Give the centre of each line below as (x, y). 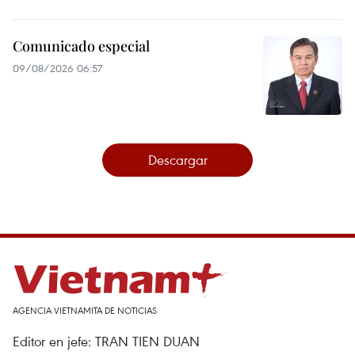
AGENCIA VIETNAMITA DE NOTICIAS (85, 310)
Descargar (177, 160)
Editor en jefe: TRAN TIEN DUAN (106, 341)
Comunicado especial (81, 46)
